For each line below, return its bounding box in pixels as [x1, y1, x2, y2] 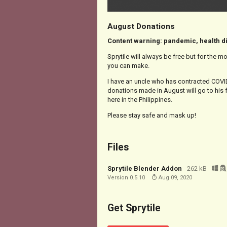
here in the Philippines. [107, 95, 172, 103]
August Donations [107, 21, 175, 32]
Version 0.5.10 [107, 174, 145, 181]
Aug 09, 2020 [157, 174, 192, 181]
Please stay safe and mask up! [107, 111, 196, 119]
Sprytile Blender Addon [107, 164, 182, 172]
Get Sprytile [107, 201, 161, 215]
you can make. [107, 61, 149, 69]
